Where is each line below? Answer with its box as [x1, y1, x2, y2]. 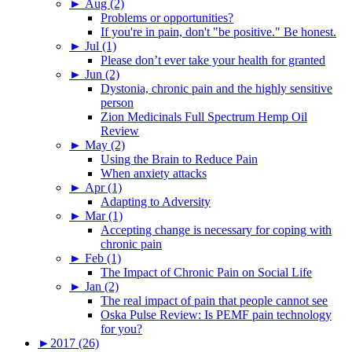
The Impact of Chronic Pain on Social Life [101, 265, 312, 279]
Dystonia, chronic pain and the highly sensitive [101, 81, 332, 95]
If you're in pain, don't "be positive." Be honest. [101, 24, 336, 38]
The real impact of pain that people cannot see [101, 293, 328, 307]
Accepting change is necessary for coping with [101, 222, 332, 236]
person [101, 95, 134, 109]
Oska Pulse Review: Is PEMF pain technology [101, 307, 332, 321]
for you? [101, 321, 142, 335]
